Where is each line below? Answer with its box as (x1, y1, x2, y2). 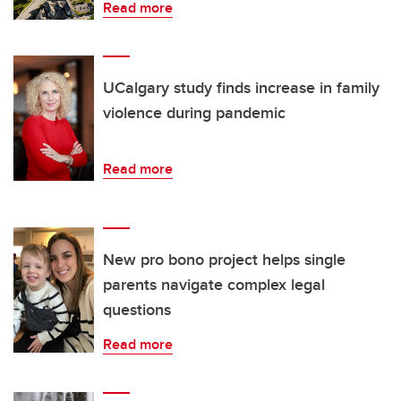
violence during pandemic (103, 101, 286, 125)
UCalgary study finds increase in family (103, 76, 380, 100)
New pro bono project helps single (103, 248, 346, 272)
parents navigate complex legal (103, 273, 325, 297)
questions (103, 298, 171, 322)
